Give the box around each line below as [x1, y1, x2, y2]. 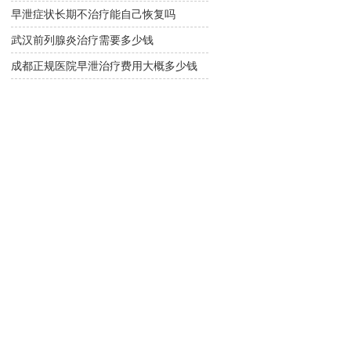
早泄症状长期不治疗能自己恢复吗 [11, 7, 175, 20]
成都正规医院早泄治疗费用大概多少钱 [11, 59, 197, 72]
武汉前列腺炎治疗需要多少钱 [11, 33, 154, 46]
